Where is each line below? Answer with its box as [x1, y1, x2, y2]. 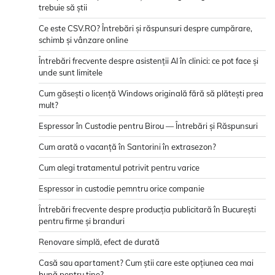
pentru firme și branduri [39, 216, 125, 227]
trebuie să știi [39, 2, 87, 13]
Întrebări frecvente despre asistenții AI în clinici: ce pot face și [39, 56, 258, 66]
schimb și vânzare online [39, 35, 128, 45]
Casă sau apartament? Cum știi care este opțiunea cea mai [39, 258, 254, 268]
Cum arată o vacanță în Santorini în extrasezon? [39, 142, 216, 152]
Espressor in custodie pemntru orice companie [39, 184, 204, 194]
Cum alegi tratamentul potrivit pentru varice [39, 163, 199, 173]
